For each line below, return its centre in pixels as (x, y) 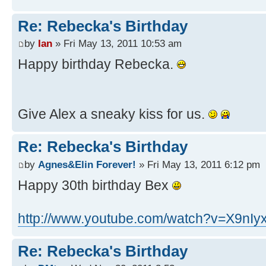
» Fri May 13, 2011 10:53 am (117, 44)
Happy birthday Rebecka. (97, 64)
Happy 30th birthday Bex (95, 185)
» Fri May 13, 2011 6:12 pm (198, 164)
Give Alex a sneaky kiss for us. (113, 114)
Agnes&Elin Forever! (87, 164)
